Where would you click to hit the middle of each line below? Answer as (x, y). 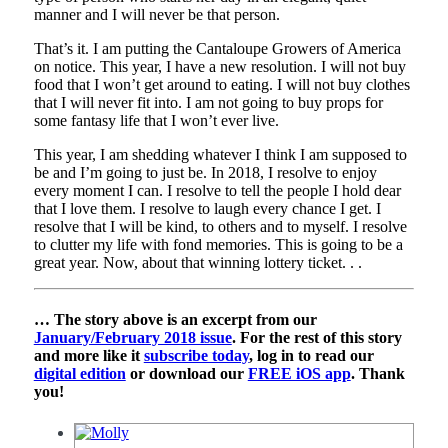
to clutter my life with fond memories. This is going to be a (218, 244)
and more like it (88, 356)
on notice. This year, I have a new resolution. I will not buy (219, 66)
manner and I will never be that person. (156, 14)
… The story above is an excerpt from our (175, 320)
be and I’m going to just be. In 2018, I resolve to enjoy (205, 172)
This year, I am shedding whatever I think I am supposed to (220, 154)
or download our (186, 374)
